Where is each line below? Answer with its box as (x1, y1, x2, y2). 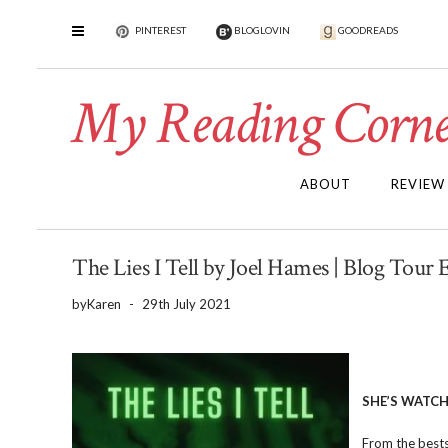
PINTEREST (133, 24, 186, 37)
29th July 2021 (142, 296, 231, 312)
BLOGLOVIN (232, 24, 290, 37)
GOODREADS (336, 24, 398, 37)
